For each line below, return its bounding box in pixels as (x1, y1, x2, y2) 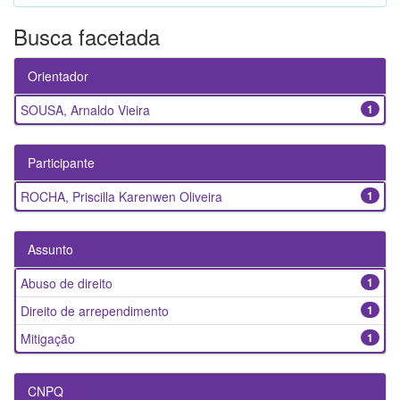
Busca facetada (13, 21, 160, 53)
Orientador (28, 67, 88, 86)
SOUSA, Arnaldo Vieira (21, 101, 150, 120)
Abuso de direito (21, 274, 112, 293)
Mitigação (21, 329, 75, 348)
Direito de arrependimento (21, 302, 169, 321)
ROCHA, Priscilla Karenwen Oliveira (21, 187, 222, 206)
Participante (28, 154, 95, 172)
